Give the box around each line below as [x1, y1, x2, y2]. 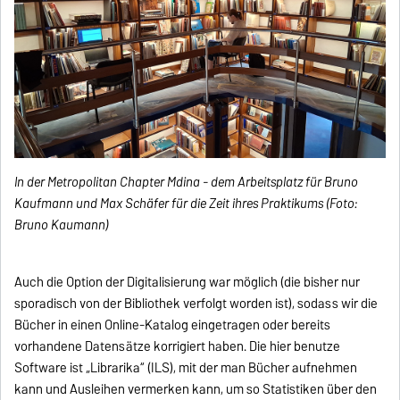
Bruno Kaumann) [14, 214, 110, 237]
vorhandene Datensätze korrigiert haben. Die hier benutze [14, 336, 341, 358]
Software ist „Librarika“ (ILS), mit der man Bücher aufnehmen [14, 357, 358, 379]
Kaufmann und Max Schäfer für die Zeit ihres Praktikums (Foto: [14, 193, 358, 215]
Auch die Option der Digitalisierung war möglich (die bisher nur [14, 271, 361, 294]
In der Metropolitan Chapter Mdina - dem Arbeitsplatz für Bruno [14, 171, 359, 194]
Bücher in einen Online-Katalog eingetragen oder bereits [14, 314, 331, 337]
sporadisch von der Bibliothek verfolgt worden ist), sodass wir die [14, 293, 379, 315]
